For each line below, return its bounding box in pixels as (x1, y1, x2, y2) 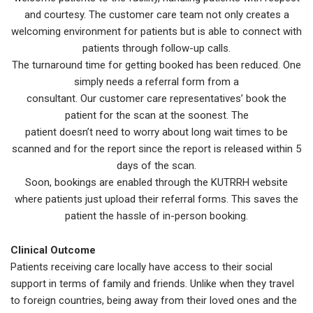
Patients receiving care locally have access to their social (10, 261, 272, 274)
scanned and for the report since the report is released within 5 (12, 143, 301, 156)
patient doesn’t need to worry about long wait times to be (25, 126, 288, 139)
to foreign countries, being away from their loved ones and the (10, 294, 297, 307)
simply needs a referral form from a (74, 75, 239, 89)
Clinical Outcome (10, 244, 96, 257)
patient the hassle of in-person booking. (65, 210, 248, 223)
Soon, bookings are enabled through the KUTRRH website (25, 176, 288, 189)
